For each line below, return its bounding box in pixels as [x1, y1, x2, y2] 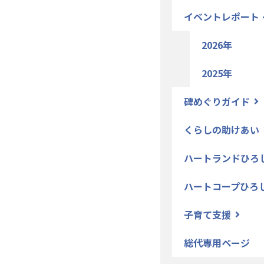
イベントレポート [184, 9, 259, 24]
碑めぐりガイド [184, 94, 250, 109]
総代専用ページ [184, 236, 250, 250]
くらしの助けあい [184, 123, 259, 137]
